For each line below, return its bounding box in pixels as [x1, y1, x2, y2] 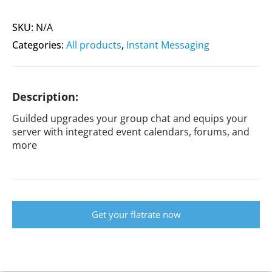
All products [66, 38, 121, 52]
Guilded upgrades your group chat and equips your [12, 112, 248, 126]
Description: [12, 89, 78, 104]
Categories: [12, 38, 66, 52]
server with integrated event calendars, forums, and [12, 125, 250, 139]
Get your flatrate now [91, 208, 181, 221]
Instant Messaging [126, 38, 209, 52]
